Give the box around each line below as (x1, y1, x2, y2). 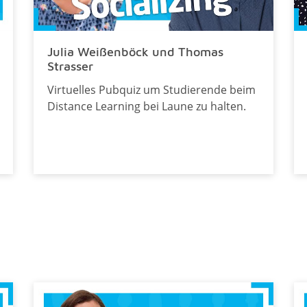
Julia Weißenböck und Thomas (47, 45, 223, 60)
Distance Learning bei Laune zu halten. (47, 99, 246, 114)
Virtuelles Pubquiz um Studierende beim (47, 82, 256, 98)
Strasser (47, 59, 93, 74)
